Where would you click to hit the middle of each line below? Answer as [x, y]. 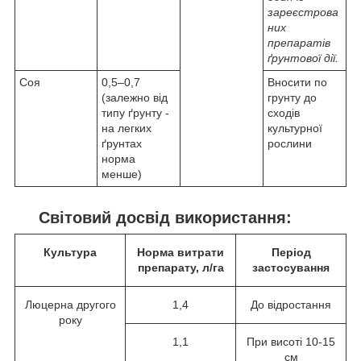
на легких [127, 128]
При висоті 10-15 [291, 341]
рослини [290, 143]
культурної [295, 128]
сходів [284, 112]
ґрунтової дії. [303, 58]
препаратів [299, 42]
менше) [122, 174]
